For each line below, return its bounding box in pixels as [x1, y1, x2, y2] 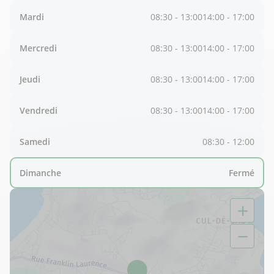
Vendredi [20, 105, 57, 116]
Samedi [20, 136, 50, 147]
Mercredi [20, 42, 57, 54]
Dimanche [20, 167, 61, 179]
